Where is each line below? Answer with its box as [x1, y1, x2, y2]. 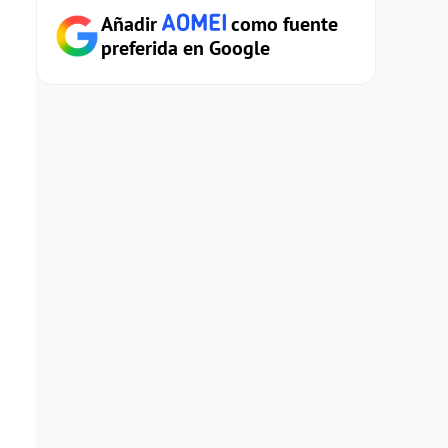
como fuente [226, 11, 339, 37]
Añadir [101, 11, 162, 37]
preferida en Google [101, 35, 270, 61]
